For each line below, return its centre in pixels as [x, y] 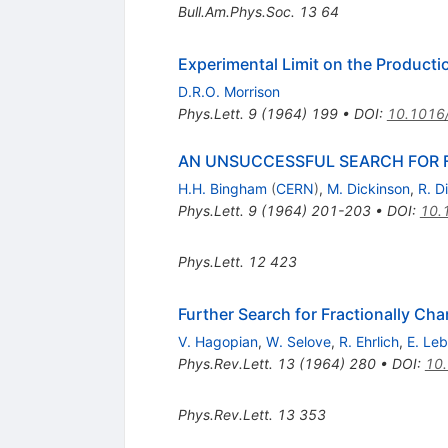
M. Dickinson [368, 188]
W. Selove [298, 341]
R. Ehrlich [368, 341]
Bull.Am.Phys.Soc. [236, 11]
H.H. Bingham [222, 188]
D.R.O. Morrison [228, 91]
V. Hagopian [217, 341]
